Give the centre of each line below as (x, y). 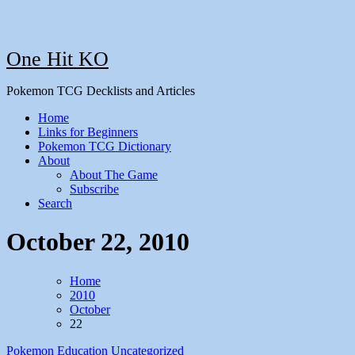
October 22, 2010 (98, 242)
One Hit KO (57, 59)
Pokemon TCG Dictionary (105, 146)
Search (55, 203)
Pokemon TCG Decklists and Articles (101, 91)
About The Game (114, 175)
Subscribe (94, 189)
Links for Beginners (88, 132)
